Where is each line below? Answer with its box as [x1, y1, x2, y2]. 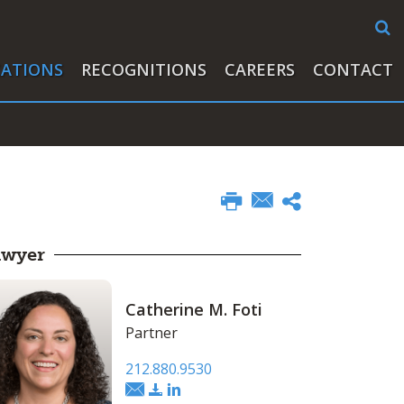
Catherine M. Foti [124, 298, 262, 320]
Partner [124, 323, 178, 343]
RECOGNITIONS [81, 59, 207, 80]
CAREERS [225, 59, 295, 80]
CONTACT [313, 59, 393, 80]
